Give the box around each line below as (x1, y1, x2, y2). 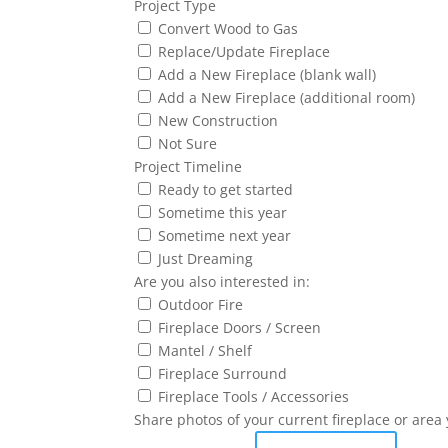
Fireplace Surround (158, 364, 288, 384)
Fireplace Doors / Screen (158, 318, 322, 338)
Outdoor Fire (158, 295, 244, 315)
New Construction (158, 111, 279, 131)
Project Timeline (134, 157, 243, 177)
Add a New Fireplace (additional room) (158, 88, 416, 108)
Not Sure (158, 134, 218, 154)
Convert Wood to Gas (158, 19, 299, 39)
